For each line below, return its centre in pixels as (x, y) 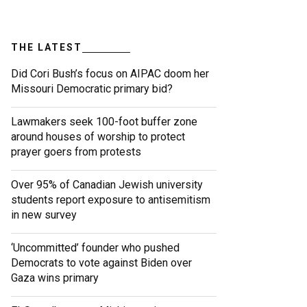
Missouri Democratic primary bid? (92, 89)
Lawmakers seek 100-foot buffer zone (104, 122)
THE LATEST (47, 48)
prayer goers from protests (76, 152)
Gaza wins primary (55, 278)
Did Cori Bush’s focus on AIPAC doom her (110, 74)
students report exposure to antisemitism (111, 200)
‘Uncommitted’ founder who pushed (95, 248)
